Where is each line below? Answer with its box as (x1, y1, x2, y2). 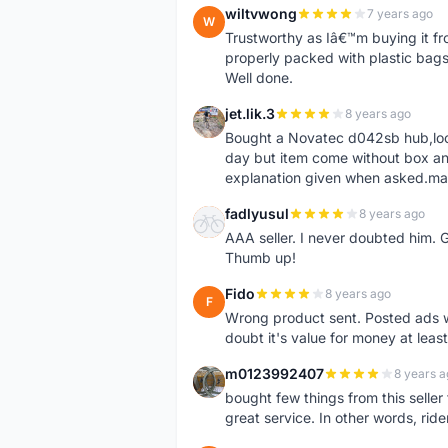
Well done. (225, 69, 293, 86)
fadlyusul (225, 205, 289, 222)
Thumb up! (225, 249, 296, 266)
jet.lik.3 (225, 105, 275, 122)
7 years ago (367, 6, 433, 21)
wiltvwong (225, 5, 297, 22)
